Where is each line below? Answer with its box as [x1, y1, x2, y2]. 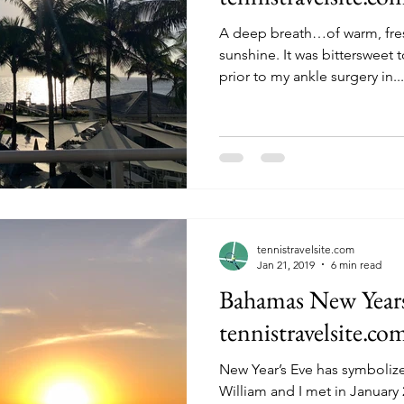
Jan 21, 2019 [257, 257, 315, 271]
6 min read [331, 257, 381, 271]
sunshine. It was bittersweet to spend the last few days [219, 46, 283, 63]
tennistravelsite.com [257, 242, 354, 256]
